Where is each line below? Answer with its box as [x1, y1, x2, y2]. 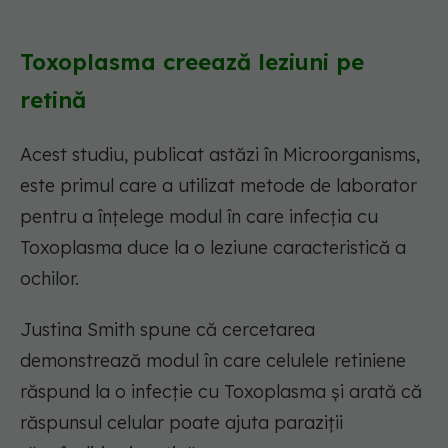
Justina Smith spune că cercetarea [20, 318, 315, 342]
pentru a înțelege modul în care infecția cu [20, 205, 378, 229]
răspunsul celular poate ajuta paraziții [20, 411, 343, 435]
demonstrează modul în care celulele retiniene [20, 349, 406, 373]
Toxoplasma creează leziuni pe [20, 48, 364, 77]
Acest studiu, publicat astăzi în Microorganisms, [20, 143, 420, 167]
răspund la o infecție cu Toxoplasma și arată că [20, 380, 422, 404]
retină [20, 86, 86, 115]
